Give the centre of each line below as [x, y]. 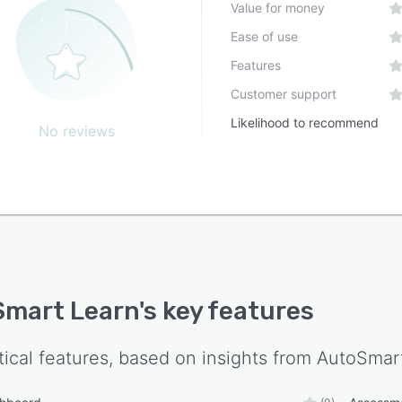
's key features [227, 311]
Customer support [284, 94]
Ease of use [265, 37]
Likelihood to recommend [305, 123]
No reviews [77, 131]
